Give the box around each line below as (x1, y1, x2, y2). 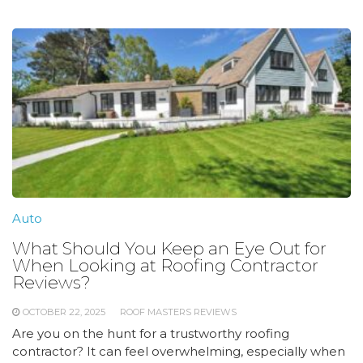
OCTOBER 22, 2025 (23, 305, 105, 318)
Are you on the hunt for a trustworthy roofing (12, 325, 289, 341)
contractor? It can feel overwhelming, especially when (12, 343, 345, 359)
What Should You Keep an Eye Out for (12, 237, 327, 258)
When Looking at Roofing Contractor (12, 254, 318, 275)
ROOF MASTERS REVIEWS (120, 305, 237, 318)
